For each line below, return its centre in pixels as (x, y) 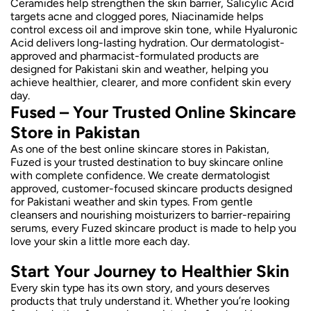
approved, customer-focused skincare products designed (151, 188)
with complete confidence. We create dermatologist (140, 175)
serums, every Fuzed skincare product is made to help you (153, 228)
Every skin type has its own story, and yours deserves (140, 287)
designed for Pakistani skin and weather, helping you (140, 69)
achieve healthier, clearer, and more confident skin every (151, 82)
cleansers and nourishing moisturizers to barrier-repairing (150, 215)
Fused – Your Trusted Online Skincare (153, 112)
